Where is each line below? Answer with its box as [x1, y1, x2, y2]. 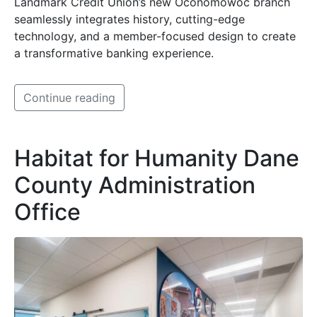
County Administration [14, 171, 255, 200]
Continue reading [23, 91, 115, 105]
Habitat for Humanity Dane [14, 144, 299, 173]
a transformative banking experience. [14, 46, 214, 61]
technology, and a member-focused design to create [14, 29, 296, 44]
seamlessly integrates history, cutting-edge [14, 12, 245, 27]
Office [14, 198, 81, 226]
